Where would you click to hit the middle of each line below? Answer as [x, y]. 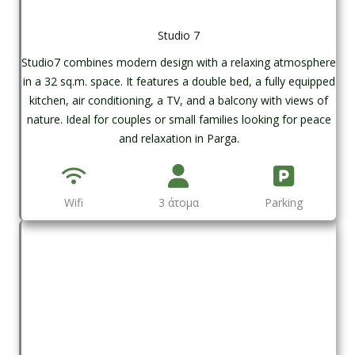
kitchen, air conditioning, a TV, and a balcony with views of [179, 101]
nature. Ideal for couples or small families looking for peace [179, 120]
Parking [283, 203]
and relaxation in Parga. [179, 139]
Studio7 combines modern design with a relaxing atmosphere [179, 63]
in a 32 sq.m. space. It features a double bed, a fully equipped [179, 82]
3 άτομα [178, 203]
